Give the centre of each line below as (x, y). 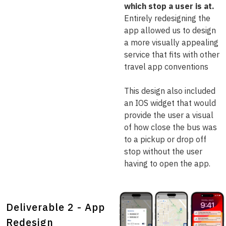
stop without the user (163, 151)
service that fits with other (172, 54)
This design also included (170, 91)
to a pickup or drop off (165, 139)
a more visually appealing (171, 42)
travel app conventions (166, 67)
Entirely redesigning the (167, 18)
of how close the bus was (171, 127)
